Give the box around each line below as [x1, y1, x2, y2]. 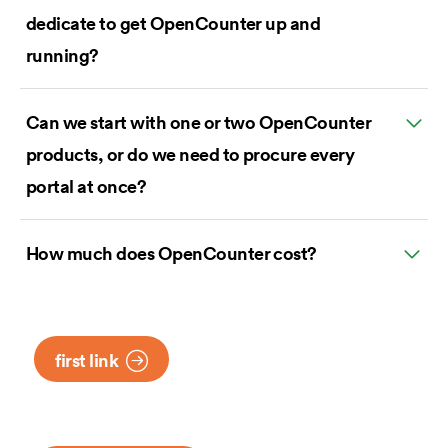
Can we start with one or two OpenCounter [26, 110, 372, 135]
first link [55, 348, 118, 373]
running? [26, 43, 99, 68]
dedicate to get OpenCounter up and [26, 11, 321, 36]
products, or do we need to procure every [26, 142, 355, 167]
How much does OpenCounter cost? [26, 241, 317, 266]
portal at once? [26, 174, 147, 199]
